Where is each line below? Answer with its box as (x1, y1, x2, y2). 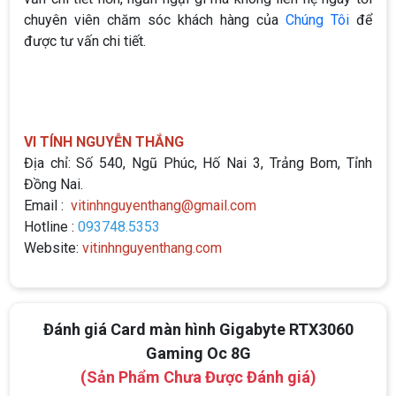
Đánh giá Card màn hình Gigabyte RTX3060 (42, 319, 354, 339)
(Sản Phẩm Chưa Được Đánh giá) (80, 367, 316, 386)
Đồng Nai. (24, 175, 83, 193)
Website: (24, 239, 82, 256)
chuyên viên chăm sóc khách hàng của (24, 11, 286, 28)
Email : (24, 196, 71, 214)
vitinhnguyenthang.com (82, 239, 222, 256)
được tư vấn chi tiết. (24, 32, 146, 49)
